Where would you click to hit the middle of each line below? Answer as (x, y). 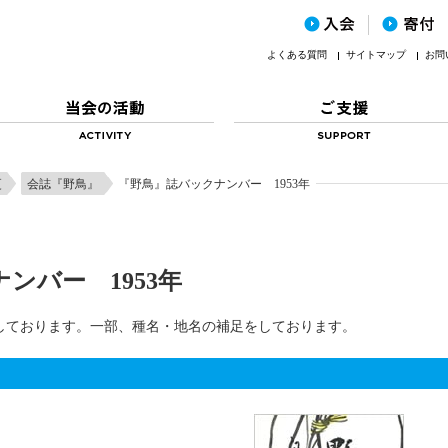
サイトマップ (376, 54)
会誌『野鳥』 (63, 184)
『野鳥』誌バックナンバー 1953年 (214, 184)
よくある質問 (297, 54)
